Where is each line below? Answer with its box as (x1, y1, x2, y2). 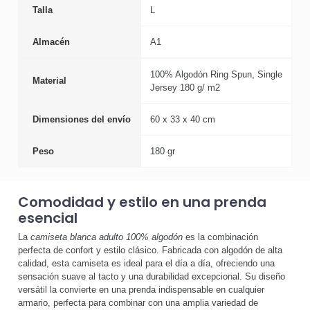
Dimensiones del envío (32, 113, 131, 125)
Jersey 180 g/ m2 (150, 82, 220, 93)
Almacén (32, 36, 70, 47)
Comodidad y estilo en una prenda (18, 192, 266, 212)
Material (32, 75, 66, 86)
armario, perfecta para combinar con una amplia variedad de (18, 298, 258, 309)
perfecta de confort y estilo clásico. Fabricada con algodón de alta (18, 245, 282, 256)
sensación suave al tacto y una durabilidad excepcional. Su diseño (18, 271, 285, 282)
